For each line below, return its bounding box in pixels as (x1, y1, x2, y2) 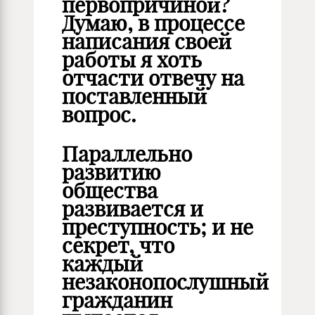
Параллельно (62, 141, 192, 167)
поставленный (62, 83, 207, 110)
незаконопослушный (62, 269, 269, 295)
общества (62, 177, 157, 204)
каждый (62, 250, 143, 277)
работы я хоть (62, 46, 202, 73)
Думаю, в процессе (62, 10, 245, 37)
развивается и (62, 195, 203, 222)
